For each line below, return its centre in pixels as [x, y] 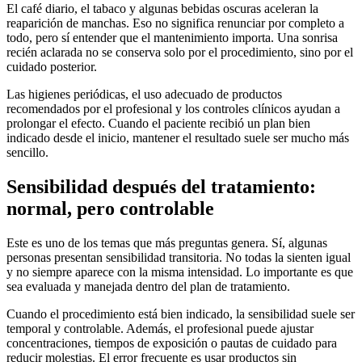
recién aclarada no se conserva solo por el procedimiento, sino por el [180, 53]
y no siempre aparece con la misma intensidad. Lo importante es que [180, 272]
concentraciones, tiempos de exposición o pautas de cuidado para [172, 343]
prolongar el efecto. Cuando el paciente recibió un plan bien [158, 124]
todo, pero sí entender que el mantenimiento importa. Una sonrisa [172, 38]
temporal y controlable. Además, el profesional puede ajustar [160, 328]
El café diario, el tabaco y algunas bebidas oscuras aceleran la [162, 9]
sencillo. [27, 153]
